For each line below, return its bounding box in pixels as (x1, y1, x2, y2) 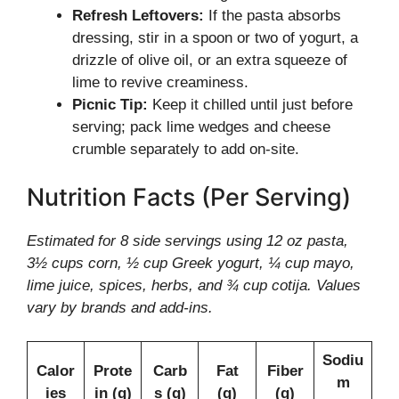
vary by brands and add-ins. (27, 298, 213, 316)
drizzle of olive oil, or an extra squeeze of (72, 52, 347, 69)
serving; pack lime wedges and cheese (72, 118, 330, 135)
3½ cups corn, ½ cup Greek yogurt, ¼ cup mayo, (27, 254, 354, 272)
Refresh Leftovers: (72, 7, 204, 24)
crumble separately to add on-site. (72, 141, 299, 158)
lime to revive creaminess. (72, 74, 248, 91)
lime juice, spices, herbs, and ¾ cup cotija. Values (27, 276, 361, 294)
